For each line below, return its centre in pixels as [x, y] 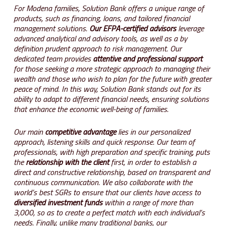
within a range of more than [148, 202]
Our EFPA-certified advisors [132, 28]
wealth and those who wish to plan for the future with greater [112, 78]
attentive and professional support [147, 58]
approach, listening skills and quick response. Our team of [104, 142]
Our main [29, 132]
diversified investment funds [58, 202]
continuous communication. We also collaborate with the [103, 182]
